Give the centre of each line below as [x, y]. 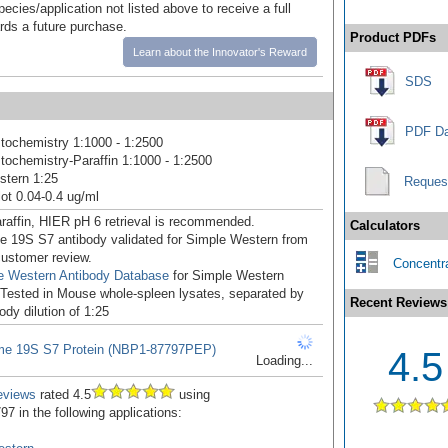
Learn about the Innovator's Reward [220, 52]
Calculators [385, 226]
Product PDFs [393, 38]
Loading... [284, 361]
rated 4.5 [63, 395]
